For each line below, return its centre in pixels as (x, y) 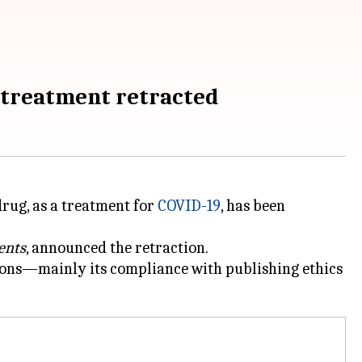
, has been (253, 206)
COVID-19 (189, 206)
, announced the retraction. (117, 248)
